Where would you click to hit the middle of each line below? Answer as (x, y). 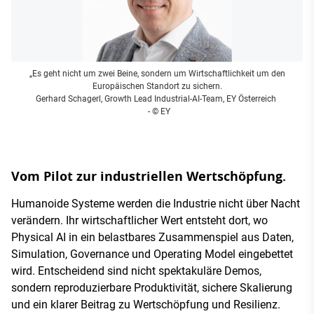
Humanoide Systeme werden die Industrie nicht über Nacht (156, 203)
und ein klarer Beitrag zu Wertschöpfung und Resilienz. (147, 304)
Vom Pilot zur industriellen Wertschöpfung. (149, 176)
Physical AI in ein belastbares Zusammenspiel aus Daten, (152, 237)
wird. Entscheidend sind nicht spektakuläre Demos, (136, 271)
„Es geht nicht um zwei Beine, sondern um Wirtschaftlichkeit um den (157, 73)
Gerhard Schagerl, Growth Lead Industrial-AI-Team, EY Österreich (157, 98)
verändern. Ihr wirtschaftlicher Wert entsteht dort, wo (139, 220)
